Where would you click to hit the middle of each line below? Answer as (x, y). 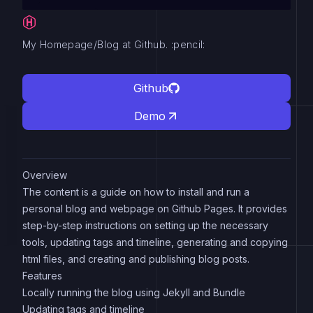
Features (42, 275)
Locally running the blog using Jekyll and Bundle (134, 292)
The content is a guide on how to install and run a (136, 191)
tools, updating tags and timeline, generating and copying (155, 242)
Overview (45, 175)
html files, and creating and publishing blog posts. (136, 259)
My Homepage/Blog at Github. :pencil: (114, 44)
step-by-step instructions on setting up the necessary (145, 225)
